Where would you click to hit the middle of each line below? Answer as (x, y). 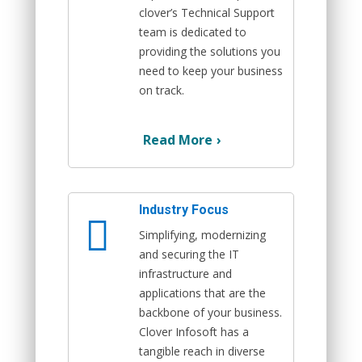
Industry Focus (184, 209)
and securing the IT (189, 254)
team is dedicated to (193, 32)
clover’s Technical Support (207, 12)
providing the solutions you (210, 51)
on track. (162, 90)
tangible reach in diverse (202, 351)
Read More (178, 139)
